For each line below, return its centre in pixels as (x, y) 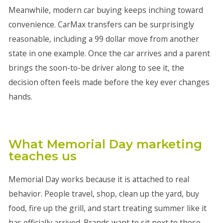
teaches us (42, 156)
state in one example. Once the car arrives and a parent (109, 53)
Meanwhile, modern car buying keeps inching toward (106, 10)
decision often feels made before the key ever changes (109, 82)
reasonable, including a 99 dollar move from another (104, 39)
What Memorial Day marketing (105, 144)
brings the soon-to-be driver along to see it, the (96, 68)
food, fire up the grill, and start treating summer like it (107, 208)
